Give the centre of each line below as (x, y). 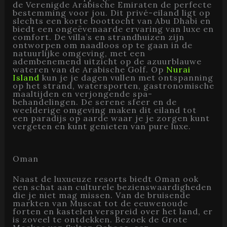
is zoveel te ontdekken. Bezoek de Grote (100, 219)
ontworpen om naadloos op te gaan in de (102, 45)
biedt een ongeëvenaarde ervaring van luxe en (113, 29)
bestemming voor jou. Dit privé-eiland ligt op (111, 13)
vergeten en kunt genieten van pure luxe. (102, 126)
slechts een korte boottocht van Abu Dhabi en (111, 21)
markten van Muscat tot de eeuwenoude (100, 203)
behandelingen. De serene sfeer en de (94, 102)
